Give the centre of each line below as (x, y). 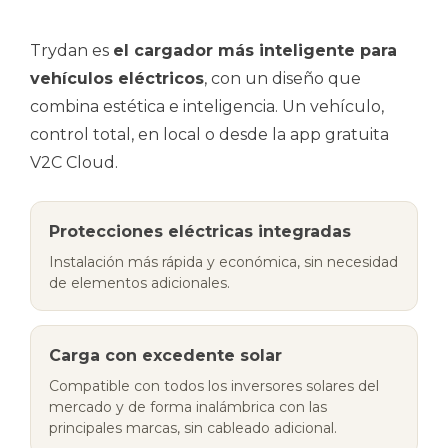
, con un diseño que (282, 78)
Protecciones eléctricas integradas (200, 231)
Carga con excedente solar (165, 355)
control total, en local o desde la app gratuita (209, 134)
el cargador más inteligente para (255, 50)
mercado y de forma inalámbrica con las (188, 406)
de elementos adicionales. (139, 282)
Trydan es (71, 50)
